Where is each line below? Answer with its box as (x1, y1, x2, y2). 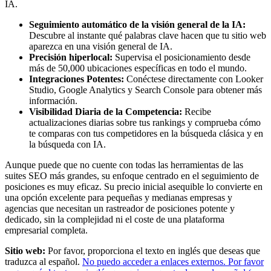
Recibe (182, 106, 211, 117)
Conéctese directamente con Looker (124, 74, 263, 85)
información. (29, 96, 77, 106)
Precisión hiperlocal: (29, 52, 113, 63)
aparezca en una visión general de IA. (29, 41, 172, 52)
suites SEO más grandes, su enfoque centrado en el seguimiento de (5, 171, 259, 181)
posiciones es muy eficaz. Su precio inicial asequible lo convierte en (5, 181, 263, 192)
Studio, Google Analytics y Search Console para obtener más (29, 85, 262, 96)
